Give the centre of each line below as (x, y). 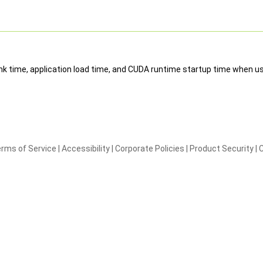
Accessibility (86, 149)
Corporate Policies (150, 149)
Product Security (222, 149)
